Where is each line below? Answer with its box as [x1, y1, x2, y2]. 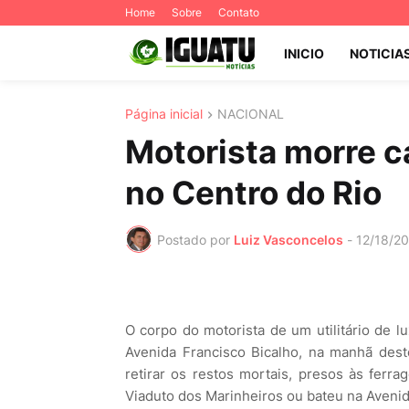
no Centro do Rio [125, 173, 382, 213]
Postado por [157, 231, 230, 247]
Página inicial [125, 106, 203, 121]
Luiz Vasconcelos [234, 231, 343, 247]
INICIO [283, 45, 324, 61]
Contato [218, 5, 259, 19]
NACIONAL [217, 106, 284, 121]
